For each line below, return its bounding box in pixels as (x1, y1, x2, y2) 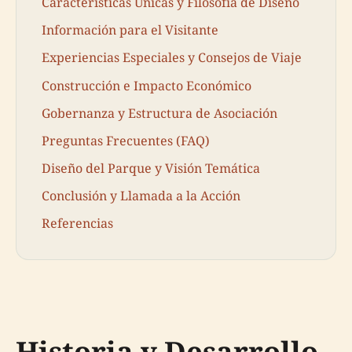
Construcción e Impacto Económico (42, 76, 251, 94)
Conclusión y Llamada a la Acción (42, 187, 240, 205)
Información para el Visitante (42, 21, 218, 39)
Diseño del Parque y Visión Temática (42, 159, 260, 178)
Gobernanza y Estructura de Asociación (42, 104, 277, 122)
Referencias (42, 214, 113, 233)
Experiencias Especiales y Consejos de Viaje (42, 49, 302, 67)
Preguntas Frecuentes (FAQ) (42, 131, 210, 149)
